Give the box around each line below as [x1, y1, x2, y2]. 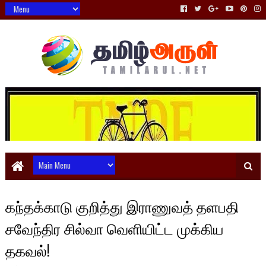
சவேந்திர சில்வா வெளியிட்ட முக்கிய [5, 217, 224, 239]
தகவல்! [5, 239, 50, 261]
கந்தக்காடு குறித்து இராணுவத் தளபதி [5, 195, 239, 217]
